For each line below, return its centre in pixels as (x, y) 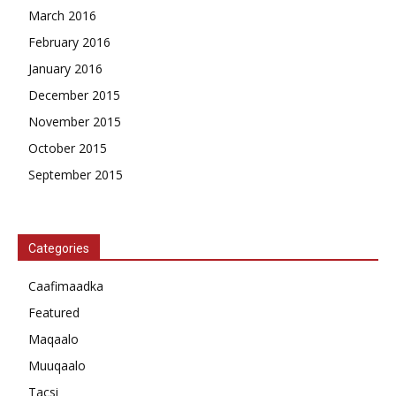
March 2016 (62, 15)
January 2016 (65, 68)
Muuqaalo (57, 365)
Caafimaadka (66, 286)
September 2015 (76, 174)
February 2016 (69, 42)
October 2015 (68, 148)
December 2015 (74, 95)
